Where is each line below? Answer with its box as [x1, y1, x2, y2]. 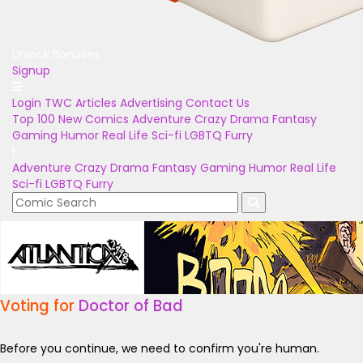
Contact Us [186, 95, 250, 111]
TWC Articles [45, 95, 117, 111]
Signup [12, 62, 50, 79]
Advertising [120, 95, 182, 111]
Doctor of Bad [79, 295, 183, 317]
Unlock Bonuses [12, 46, 100, 62]
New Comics [58, 111, 129, 127]
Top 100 [12, 111, 55, 127]
